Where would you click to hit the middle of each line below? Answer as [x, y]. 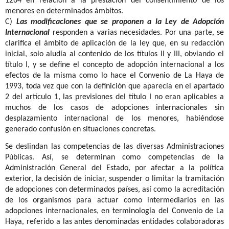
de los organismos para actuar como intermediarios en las [114, 201]
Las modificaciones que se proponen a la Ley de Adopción [120, 22]
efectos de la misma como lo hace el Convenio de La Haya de [114, 75]
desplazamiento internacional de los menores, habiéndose [114, 118]
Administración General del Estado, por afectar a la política [114, 168]
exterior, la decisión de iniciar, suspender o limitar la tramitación [114, 179]
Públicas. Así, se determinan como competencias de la [114, 158]
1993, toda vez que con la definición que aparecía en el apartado [114, 86]
